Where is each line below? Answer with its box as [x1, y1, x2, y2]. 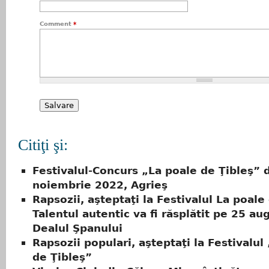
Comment [40, 20, 73, 28]
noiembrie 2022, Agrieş [32, 178, 168, 191]
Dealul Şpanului [32, 222, 122, 234]
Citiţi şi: [18, 136, 68, 154]
